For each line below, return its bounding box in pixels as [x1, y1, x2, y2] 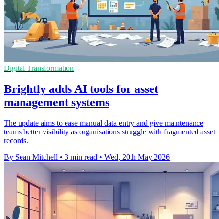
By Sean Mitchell [4, 153, 58, 162]
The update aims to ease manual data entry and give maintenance [4, 119, 203, 128]
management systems [4, 96, 109, 109]
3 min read [65, 153, 97, 162]
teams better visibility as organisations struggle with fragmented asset [4, 128, 215, 136]
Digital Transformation [4, 64, 74, 73]
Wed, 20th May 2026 [104, 153, 170, 162]
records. [4, 136, 28, 145]
